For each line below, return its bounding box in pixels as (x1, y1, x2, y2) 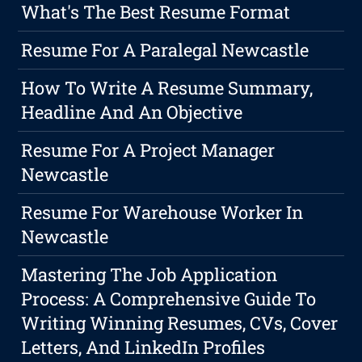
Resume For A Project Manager (21, 138, 276, 162)
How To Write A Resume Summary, (21, 76, 314, 100)
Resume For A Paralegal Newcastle (21, 38, 309, 62)
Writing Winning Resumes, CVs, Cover (21, 311, 339, 335)
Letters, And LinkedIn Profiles (21, 335, 266, 360)
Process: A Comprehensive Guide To (21, 287, 317, 311)
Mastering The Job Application (21, 263, 278, 287)
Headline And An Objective (21, 100, 243, 124)
